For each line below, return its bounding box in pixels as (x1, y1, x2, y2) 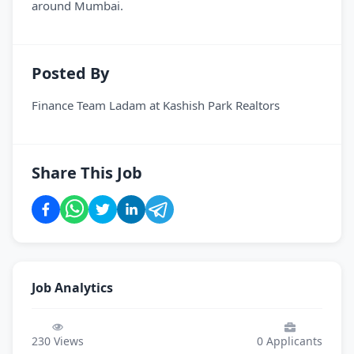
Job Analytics (32, 279, 113, 296)
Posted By (32, 62, 109, 84)
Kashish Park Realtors (163, 97, 280, 113)
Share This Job (32, 162, 142, 183)
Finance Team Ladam (32, 97, 146, 113)
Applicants (263, 333, 322, 348)
